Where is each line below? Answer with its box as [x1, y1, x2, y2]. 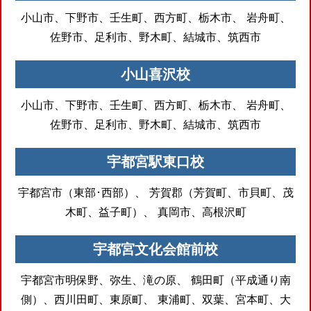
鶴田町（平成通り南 [187, 272, 291, 287]
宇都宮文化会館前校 [93, 240, 218, 258]
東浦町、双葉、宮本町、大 [153, 292, 291, 306]
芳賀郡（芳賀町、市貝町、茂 [145, 185, 294, 199]
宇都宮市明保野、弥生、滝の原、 [20, 272, 187, 287]
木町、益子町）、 [65, 204, 154, 219]
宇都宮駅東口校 [107, 153, 204, 170]
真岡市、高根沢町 [153, 204, 246, 219]
